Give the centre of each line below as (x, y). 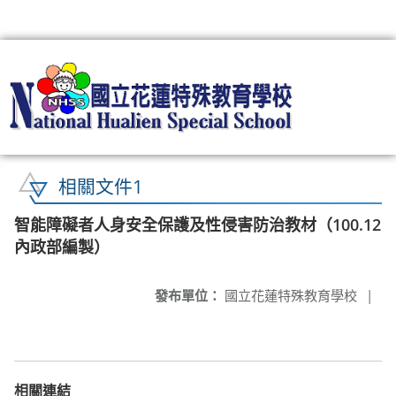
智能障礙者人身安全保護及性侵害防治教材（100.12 (198, 224)
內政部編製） (62, 246)
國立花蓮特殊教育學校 (289, 295)
